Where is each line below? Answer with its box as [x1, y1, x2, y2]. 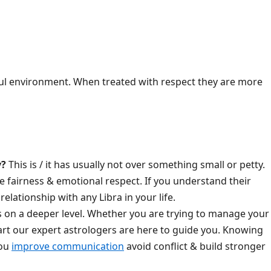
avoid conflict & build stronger [124, 240, 266, 253]
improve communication [11, 240, 124, 253]
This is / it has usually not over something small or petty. [6, 158, 265, 171]
